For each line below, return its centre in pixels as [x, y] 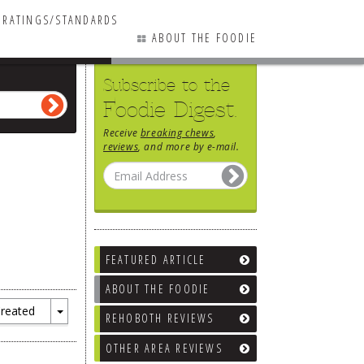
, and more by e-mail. [189, 146]
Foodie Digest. [170, 110]
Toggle [77, 326]
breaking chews [177, 132]
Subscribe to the [167, 85]
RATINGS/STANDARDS [61, 20]
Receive [122, 132]
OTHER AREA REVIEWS [164, 348]
